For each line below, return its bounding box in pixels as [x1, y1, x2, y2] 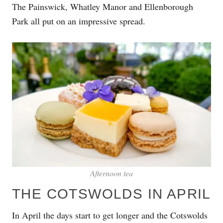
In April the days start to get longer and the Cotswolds [12, 209, 208, 222]
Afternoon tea [90, 168, 133, 179]
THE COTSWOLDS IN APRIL [12, 186, 211, 202]
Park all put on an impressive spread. [12, 14, 145, 27]
